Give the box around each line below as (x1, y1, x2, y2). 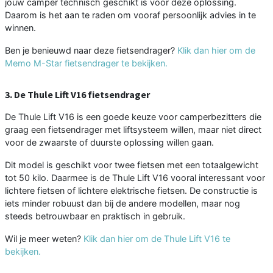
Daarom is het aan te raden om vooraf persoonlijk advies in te (5, 9, 256, 20)
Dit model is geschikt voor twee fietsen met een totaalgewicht (5, 159, 258, 170)
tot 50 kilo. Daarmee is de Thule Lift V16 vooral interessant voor (5, 172, 265, 183)
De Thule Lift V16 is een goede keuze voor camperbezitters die (5, 111, 261, 122)
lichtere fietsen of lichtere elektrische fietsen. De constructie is (5, 185, 258, 196)
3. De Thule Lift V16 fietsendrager (5, 88, 150, 101)
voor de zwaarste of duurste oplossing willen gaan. (5, 136, 214, 147)
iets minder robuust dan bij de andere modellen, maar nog (5, 197, 240, 208)
